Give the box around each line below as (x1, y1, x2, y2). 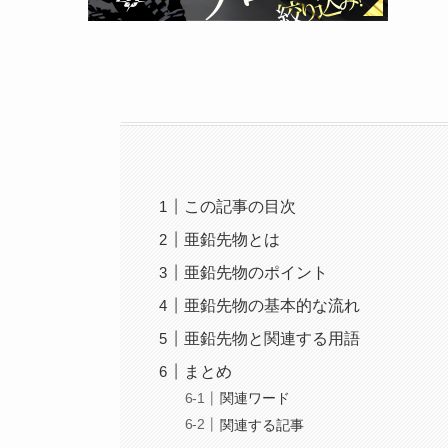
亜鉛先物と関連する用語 (184, 329, 361, 347)
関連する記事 (220, 416, 305, 433)
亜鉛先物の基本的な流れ (184, 296, 361, 314)
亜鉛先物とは (184, 230, 281, 248)
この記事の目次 (184, 197, 297, 215)
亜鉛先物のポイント (184, 263, 329, 281)
